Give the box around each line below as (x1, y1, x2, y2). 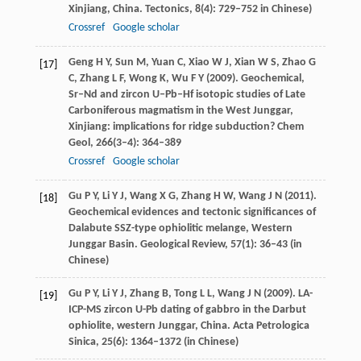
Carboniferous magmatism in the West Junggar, (68, 105, 293, 118)
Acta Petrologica (232, 320, 309, 333)
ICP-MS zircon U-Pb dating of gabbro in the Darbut (68, 304, 306, 317)
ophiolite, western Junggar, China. (68, 320, 233, 333)
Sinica (68, 336, 96, 349)
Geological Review (139, 239, 225, 251)
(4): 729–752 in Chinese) (200, 3, 312, 16)
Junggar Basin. (68, 239, 140, 251)
